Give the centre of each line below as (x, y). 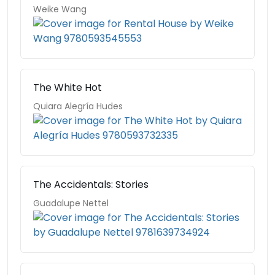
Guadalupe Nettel (71, 203)
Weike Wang (60, 9)
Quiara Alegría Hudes (78, 106)
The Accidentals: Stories (91, 184)
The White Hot (68, 87)
